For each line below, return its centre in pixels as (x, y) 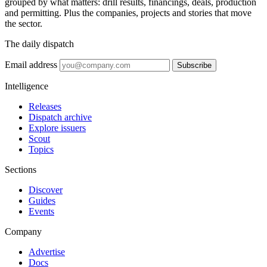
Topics (41, 149)
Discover (46, 190)
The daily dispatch (39, 44)
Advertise (47, 252)
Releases (45, 106)
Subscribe (194, 65)
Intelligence (27, 86)
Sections (21, 169)
